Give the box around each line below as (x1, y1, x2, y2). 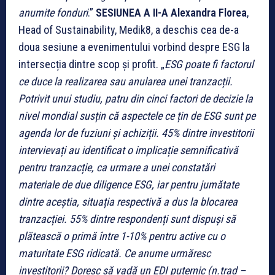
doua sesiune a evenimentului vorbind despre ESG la (18, 40, 250, 53)
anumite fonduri (18, 6, 88, 19)
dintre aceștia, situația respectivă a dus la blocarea (18, 195, 238, 208)
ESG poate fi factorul (165, 57, 254, 71)
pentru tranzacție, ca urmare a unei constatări (18, 160, 215, 174)
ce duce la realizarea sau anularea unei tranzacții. (18, 74, 233, 88)
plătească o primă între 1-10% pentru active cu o (18, 229, 225, 242)
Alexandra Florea (171, 6, 247, 19)
